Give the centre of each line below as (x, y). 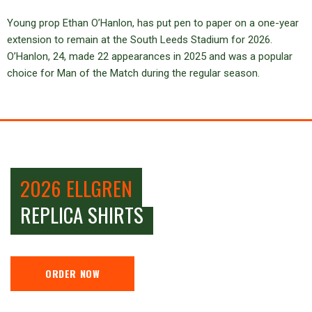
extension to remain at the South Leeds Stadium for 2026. (140, 39)
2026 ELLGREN (76, 187)
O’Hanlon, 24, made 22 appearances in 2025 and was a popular (150, 56)
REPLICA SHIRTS (82, 214)
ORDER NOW (73, 273)
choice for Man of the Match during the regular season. (133, 73)
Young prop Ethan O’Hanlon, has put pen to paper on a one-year (153, 23)
